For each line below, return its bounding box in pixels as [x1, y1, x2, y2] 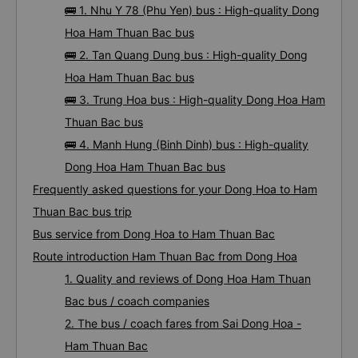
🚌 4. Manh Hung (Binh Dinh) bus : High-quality [65, 137, 308, 151]
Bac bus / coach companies [65, 294, 209, 308]
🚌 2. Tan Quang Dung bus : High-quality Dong [65, 48, 308, 62]
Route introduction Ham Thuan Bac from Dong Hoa [33, 249, 297, 263]
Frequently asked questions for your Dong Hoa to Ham [33, 182, 317, 196]
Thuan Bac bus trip [33, 205, 132, 218]
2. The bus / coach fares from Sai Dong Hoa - [65, 316, 301, 330]
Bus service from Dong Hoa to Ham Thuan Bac [33, 227, 275, 241]
